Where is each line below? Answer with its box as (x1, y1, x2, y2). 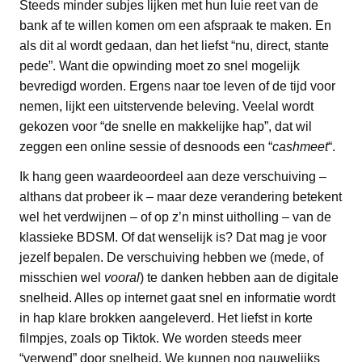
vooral (104, 271, 140, 285)
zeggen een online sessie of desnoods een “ (19, 140, 272, 154)
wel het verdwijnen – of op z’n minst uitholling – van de (19, 210, 331, 225)
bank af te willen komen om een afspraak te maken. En (19, 19, 331, 33)
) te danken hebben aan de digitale (140, 271, 339, 285)
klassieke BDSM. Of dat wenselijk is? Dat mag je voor (19, 230, 326, 245)
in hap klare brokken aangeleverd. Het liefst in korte (19, 311, 313, 326)
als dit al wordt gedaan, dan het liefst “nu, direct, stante (19, 39, 329, 53)
